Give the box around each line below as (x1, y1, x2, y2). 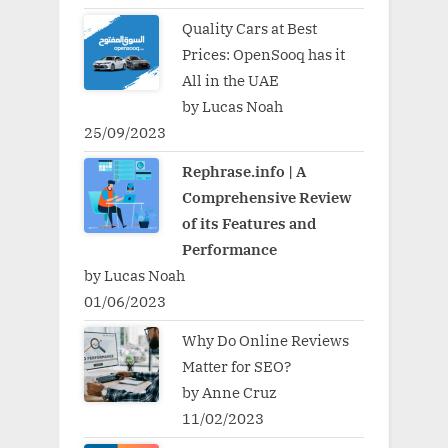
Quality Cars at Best (181, 17, 317, 38)
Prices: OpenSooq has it (181, 43, 345, 64)
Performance (181, 238, 277, 259)
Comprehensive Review (181, 186, 352, 207)
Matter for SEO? (181, 356, 291, 377)
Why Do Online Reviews (181, 330, 349, 351)
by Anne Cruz (181, 382, 277, 403)
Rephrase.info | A (181, 160, 306, 181)
